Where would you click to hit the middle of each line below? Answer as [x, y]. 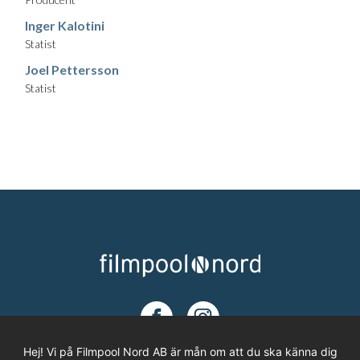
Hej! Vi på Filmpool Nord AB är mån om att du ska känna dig [180, 352]
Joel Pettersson [72, 70]
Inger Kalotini [65, 26]
